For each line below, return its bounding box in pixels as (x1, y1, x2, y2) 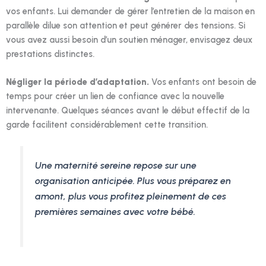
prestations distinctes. (6, 48, 94, 59)
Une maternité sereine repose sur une (35, 159, 197, 171)
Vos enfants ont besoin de (149, 76, 256, 87)
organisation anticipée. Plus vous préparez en (35, 175, 232, 186)
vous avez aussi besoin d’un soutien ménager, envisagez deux (6, 34, 252, 45)
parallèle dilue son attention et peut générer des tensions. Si (6, 20, 245, 31)
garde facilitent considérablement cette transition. (6, 119, 208, 130)
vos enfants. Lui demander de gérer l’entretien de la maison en (6, 5, 255, 17)
